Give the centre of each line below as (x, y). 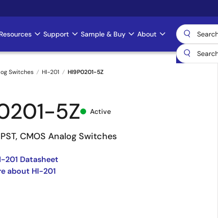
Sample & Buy (103, 34)
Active (100, 111)
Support (56, 34)
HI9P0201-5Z (86, 72)
